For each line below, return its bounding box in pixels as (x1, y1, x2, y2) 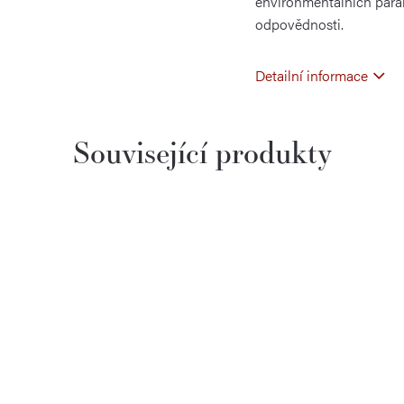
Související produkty (72, 132, 332, 172)
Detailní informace (255, 65, 368, 87)
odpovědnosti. (255, 14, 344, 35)
